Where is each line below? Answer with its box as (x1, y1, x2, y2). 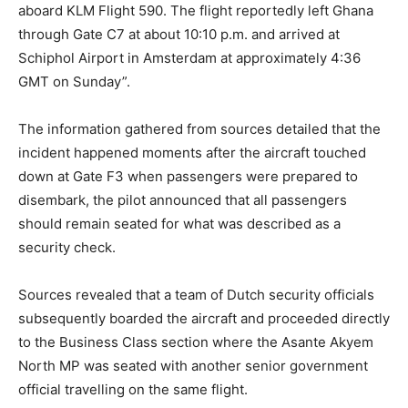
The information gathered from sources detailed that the (18, 120, 381, 138)
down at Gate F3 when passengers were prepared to (18, 168, 358, 186)
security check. (18, 239, 116, 257)
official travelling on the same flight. (18, 381, 248, 399)
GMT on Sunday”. (18, 73, 130, 91)
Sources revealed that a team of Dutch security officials (18, 286, 374, 304)
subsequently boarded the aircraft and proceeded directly (18, 310, 390, 328)
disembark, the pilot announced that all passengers (18, 191, 347, 209)
